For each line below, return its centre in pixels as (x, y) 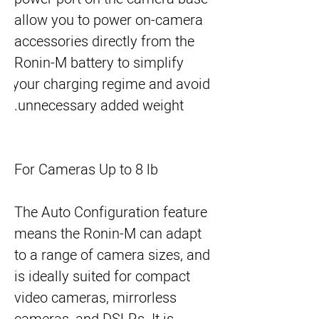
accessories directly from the (104, 42)
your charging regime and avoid (111, 84)
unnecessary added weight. (101, 106)
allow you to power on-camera (109, 20)
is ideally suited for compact (102, 277)
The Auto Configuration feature (111, 213)
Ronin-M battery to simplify (99, 63)
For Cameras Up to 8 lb (86, 170)
